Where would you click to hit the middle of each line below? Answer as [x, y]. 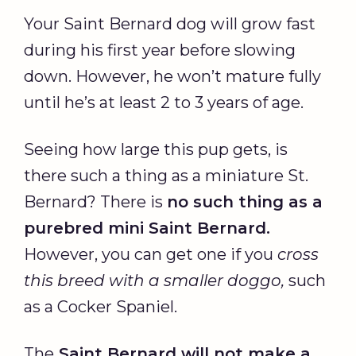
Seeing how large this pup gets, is [156, 149]
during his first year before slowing [160, 50]
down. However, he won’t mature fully [172, 76]
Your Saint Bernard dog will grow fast [170, 23]
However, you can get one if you [151, 254]
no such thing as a [245, 201]
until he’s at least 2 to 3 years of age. [164, 102]
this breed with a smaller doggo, [154, 280]
